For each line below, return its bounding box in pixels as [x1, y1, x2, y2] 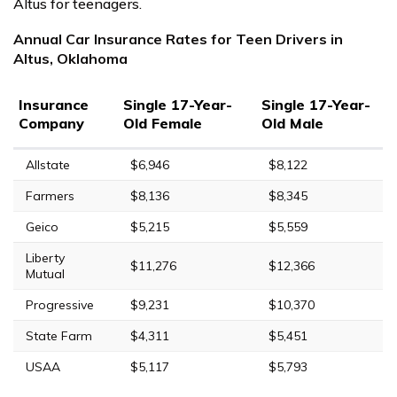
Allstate [26, 156, 70, 173]
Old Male [261, 113, 323, 132]
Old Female [123, 113, 202, 132]
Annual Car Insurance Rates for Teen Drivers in [13, 29, 343, 48]
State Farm [26, 327, 92, 344]
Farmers [26, 187, 74, 204]
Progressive [26, 296, 94, 313]
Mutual [26, 265, 65, 282]
